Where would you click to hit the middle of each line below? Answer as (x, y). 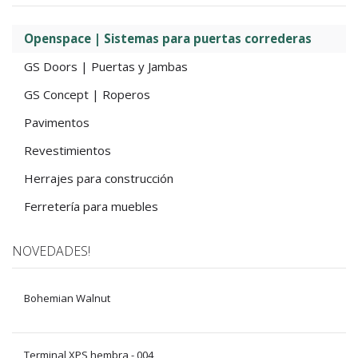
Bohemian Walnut (67, 298)
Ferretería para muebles (91, 207)
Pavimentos (57, 123)
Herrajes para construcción (99, 179)
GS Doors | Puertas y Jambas (106, 67)
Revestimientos (68, 151)
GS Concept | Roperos (87, 95)
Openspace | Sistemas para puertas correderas (168, 39)
